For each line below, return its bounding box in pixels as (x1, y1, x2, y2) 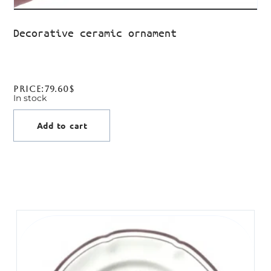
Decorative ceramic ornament (13, 26, 177, 40)
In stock (13, 93, 47, 103)
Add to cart (36, 120, 88, 131)
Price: (13, 84, 45, 94)
